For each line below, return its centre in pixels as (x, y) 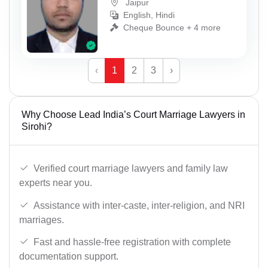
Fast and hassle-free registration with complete (132, 242)
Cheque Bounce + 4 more (172, 27)
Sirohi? (37, 127)
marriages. (42, 220)
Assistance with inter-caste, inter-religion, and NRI (139, 205)
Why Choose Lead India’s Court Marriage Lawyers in (133, 115)
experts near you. (56, 183)
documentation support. (69, 257)
